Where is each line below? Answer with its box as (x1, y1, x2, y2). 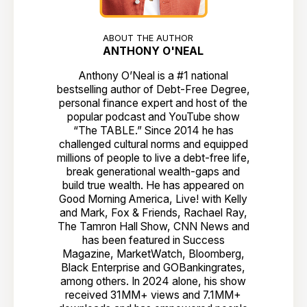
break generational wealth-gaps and (66, 165, 241, 179)
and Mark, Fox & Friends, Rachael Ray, (59, 206, 247, 220)
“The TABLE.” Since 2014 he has (73, 124, 234, 138)
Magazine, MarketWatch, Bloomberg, (62, 247, 245, 261)
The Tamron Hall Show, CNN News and (57, 220, 249, 234)
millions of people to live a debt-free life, (56, 151, 250, 165)
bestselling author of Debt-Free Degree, (56, 83, 250, 97)
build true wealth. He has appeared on (62, 179, 245, 193)
